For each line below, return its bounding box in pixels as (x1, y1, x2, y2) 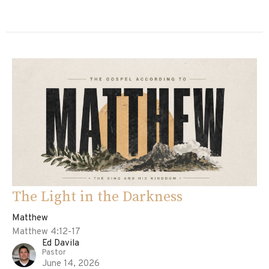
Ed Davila (42, 238, 79, 250)
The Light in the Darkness (12, 188, 183, 207)
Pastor (42, 248, 66, 258)
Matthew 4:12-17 (12, 226, 80, 238)
